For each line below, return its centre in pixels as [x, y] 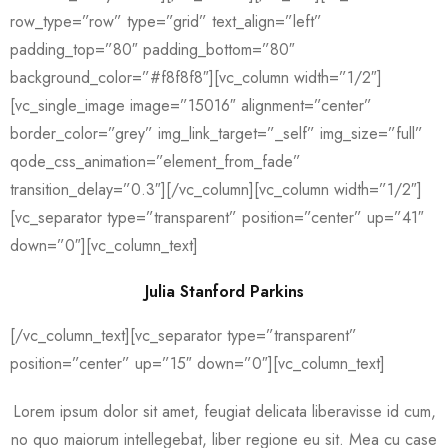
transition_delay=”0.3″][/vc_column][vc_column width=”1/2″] [216, 189]
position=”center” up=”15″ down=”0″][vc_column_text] [197, 363]
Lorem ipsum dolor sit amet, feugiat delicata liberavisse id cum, [224, 411]
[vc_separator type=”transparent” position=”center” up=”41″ [217, 217]
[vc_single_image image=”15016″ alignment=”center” [191, 105]
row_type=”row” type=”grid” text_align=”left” [166, 21]
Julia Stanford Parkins [224, 291]
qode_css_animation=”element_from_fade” [155, 161]
